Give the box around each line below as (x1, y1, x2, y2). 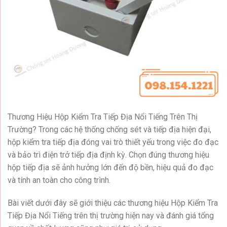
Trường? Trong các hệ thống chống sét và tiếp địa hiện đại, (8, 124, 211, 134)
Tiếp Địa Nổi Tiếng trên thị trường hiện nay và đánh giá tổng (8, 211, 214, 221)
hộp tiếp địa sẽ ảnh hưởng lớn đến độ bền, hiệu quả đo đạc (8, 162, 213, 172)
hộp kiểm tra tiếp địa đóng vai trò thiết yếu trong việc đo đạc (8, 137, 218, 147)
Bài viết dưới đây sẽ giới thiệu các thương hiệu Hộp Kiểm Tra (8, 198, 218, 208)
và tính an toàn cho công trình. (8, 175, 110, 185)
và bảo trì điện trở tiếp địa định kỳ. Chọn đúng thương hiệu (8, 149, 209, 160)
